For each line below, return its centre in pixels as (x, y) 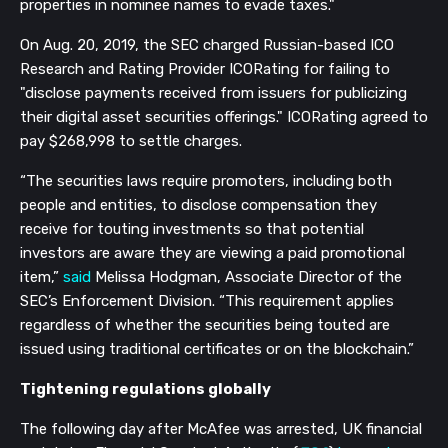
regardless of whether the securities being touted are (205, 325)
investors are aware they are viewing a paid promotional (212, 253)
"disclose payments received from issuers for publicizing (213, 93)
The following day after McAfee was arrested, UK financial (221, 429)
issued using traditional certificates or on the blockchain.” (217, 349)
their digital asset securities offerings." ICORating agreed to (224, 117)
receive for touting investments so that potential (192, 229)
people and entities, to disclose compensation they (198, 205)
